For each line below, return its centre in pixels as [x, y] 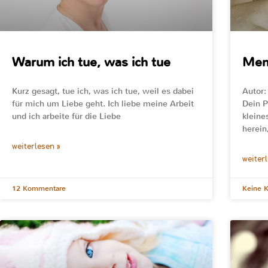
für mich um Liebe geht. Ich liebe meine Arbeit [103, 104]
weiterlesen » [36, 147]
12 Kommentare [39, 189]
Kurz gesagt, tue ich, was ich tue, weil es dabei [103, 92]
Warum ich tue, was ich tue [91, 63]
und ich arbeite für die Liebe [66, 117]
